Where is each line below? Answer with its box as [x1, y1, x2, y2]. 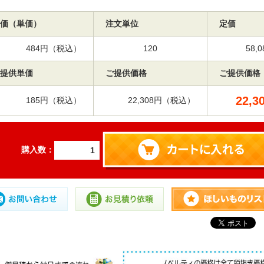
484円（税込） [26, 44, 81, 54]
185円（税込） [26, 95, 81, 105]
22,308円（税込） [128, 95, 195, 105]
